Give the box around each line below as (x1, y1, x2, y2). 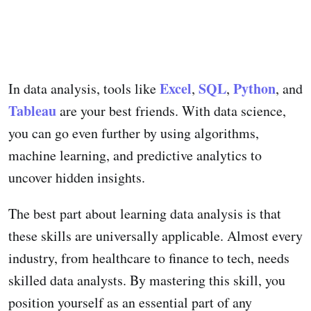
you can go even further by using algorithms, (8, 124, 259, 143)
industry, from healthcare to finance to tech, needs (8, 249, 289, 268)
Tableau (8, 101, 60, 121)
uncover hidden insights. (8, 168, 145, 187)
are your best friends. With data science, (60, 101, 286, 121)
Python (233, 78, 276, 99)
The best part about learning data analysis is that (8, 204, 281, 224)
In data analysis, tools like (8, 79, 160, 99)
